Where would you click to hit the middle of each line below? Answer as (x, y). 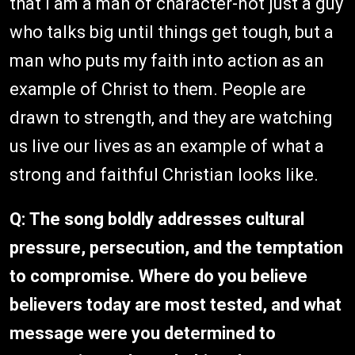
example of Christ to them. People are (158, 89)
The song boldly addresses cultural (167, 219)
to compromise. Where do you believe (158, 276)
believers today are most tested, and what (176, 304)
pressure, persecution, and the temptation (176, 247)
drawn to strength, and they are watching (171, 117)
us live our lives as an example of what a (167, 146)
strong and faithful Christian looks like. (164, 174)
